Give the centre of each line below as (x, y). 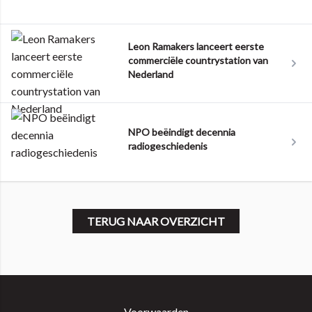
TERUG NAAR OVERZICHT (156, 221)
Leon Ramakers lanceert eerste (196, 46)
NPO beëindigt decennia (182, 132)
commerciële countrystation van (198, 60)
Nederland (151, 74)
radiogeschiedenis (168, 146)
